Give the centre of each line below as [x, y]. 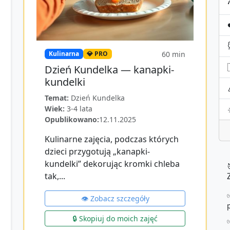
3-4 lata [80, 109]
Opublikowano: [72, 119]
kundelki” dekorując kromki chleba [112, 164]
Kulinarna [64, 54]
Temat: [57, 98]
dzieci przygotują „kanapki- [97, 151]
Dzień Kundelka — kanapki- [109, 70]
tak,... [55, 176]
